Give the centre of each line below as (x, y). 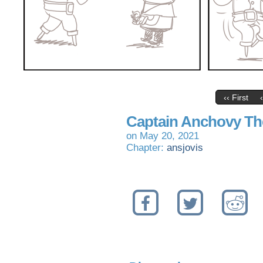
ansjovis (185, 148)
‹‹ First (236, 98)
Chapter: (146, 148)
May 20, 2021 (169, 136)
